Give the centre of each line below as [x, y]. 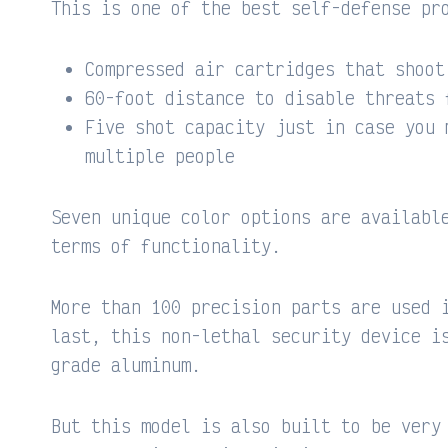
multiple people [160, 155]
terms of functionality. [166, 245]
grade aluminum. [126, 364]
